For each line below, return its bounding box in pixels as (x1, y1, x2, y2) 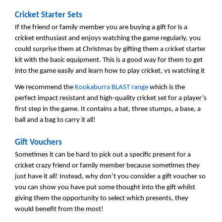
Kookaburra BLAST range (75, 83, 148, 91)
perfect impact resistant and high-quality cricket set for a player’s (15, 94, 207, 102)
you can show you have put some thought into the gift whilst (15, 184, 195, 192)
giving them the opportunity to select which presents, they (15, 195, 188, 203)
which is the (148, 83, 185, 91)
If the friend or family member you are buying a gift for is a (15, 24, 187, 32)
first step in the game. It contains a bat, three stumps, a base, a (15, 105, 201, 113)
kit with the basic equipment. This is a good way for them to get (15, 56, 203, 64)
